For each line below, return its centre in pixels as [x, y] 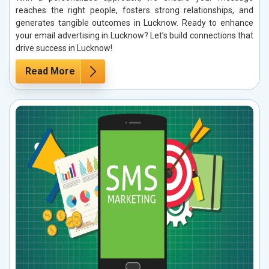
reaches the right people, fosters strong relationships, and [134, 10]
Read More [50, 71]
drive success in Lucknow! [64, 48]
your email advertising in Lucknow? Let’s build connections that [134, 35]
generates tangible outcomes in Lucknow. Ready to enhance [134, 23]
